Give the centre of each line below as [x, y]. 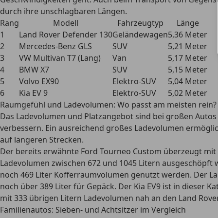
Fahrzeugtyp [140, 23]
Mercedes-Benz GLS [55, 46]
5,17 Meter [188, 58]
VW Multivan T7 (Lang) [60, 58]
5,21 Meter [188, 46]
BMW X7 [34, 70]
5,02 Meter [188, 93]
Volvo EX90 [39, 81]
